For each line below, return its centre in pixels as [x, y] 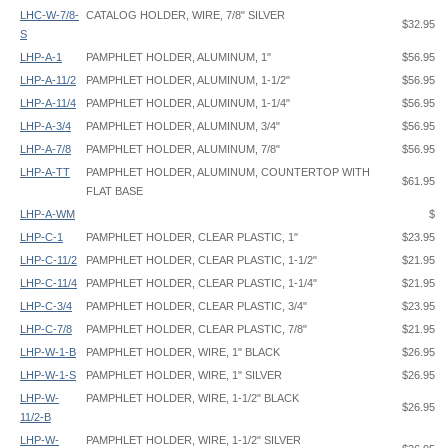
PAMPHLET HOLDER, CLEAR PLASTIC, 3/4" [196, 306]
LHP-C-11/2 [48, 260]
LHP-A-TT [45, 172]
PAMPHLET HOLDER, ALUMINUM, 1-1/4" [188, 103]
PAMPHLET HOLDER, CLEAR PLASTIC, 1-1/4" [201, 283]
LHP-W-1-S [48, 375]
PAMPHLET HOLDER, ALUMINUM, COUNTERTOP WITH [228, 172]
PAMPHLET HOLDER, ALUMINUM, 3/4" [183, 126]
